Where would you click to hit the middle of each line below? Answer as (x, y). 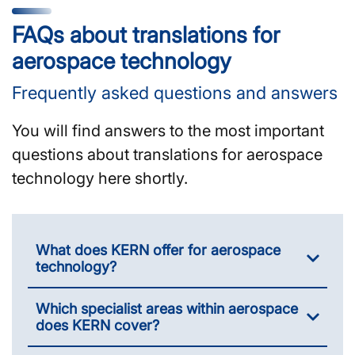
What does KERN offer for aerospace (158, 250)
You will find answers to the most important (168, 130)
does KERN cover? (97, 325)
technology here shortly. (100, 178)
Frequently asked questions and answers (175, 92)
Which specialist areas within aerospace (167, 308)
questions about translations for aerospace (167, 154)
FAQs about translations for (146, 34)
